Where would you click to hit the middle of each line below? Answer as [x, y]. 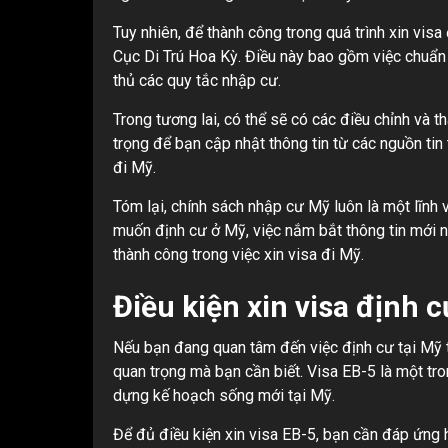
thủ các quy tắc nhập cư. [197, 80]
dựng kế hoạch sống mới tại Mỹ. [224, 395]
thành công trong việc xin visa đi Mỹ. [238, 254]
